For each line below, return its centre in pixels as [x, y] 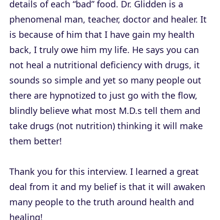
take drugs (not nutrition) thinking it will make [106, 126]
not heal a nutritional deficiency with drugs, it [105, 65]
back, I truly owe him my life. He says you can [104, 50]
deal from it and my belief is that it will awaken [107, 187]
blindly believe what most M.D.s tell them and [105, 111]
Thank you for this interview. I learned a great [104, 172]
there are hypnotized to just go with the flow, [103, 96]
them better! [36, 141]
